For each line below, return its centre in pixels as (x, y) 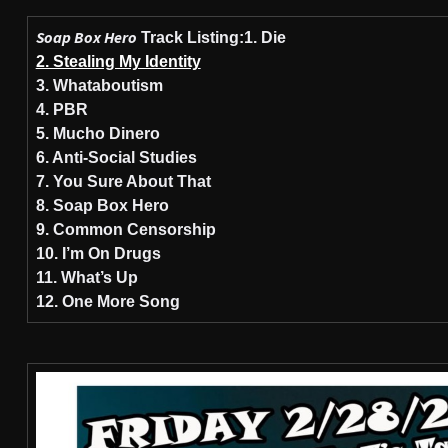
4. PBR (61, 109)
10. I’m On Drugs (98, 253)
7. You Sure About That (123, 181)
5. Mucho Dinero (97, 133)
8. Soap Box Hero (102, 205)
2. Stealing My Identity (118, 61)
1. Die (264, 37)
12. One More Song (107, 301)
